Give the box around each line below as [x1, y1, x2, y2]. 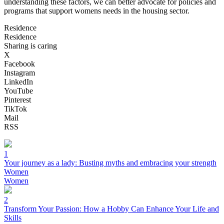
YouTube [4, 86, 33, 95]
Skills [4, 213, 21, 222]
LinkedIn [4, 77, 33, 86]
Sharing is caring [4, 41, 57, 50]
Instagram [4, 68, 35, 77]
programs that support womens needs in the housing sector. [4, 6, 189, 15]
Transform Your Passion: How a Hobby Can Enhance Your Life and [4, 204, 219, 213]
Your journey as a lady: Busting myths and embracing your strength [4, 158, 216, 167]
